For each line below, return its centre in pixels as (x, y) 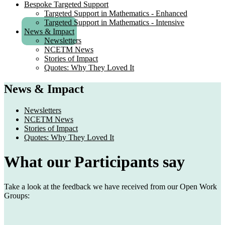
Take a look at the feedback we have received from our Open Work (110, 186)
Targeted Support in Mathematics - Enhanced (116, 13)
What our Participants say (94, 162)
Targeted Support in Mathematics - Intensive (114, 22)
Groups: (17, 195)
